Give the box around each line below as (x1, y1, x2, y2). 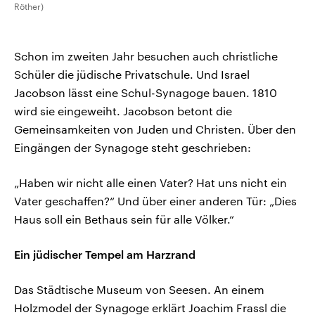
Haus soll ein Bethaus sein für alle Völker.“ (14, 212, 234, 226)
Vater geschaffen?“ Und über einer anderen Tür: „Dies (14, 193, 297, 207)
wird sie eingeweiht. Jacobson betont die (14, 103, 232, 117)
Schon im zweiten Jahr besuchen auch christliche (14, 49, 278, 63)
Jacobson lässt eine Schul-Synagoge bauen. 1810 (14, 85, 277, 99)
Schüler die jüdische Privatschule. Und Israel (14, 67, 250, 81)
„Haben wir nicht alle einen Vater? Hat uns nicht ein (14, 175, 287, 189)
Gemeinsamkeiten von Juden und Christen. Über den (14, 122, 296, 136)
